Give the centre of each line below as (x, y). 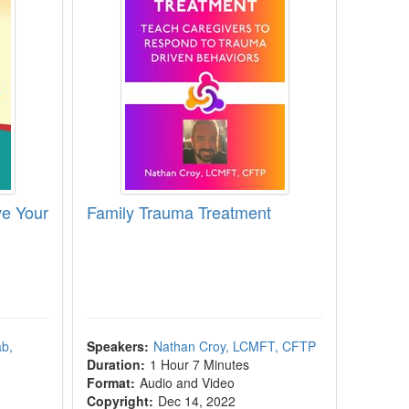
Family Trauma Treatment (179, 212)
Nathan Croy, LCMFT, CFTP (235, 346)
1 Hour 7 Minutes (200, 364)
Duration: (116, 364)
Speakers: (118, 346)
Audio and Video (188, 383)
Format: (111, 383)
